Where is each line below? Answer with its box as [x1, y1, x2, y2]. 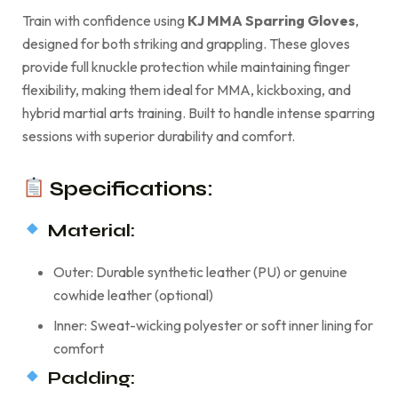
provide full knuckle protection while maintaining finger [22, 57, 350, 76]
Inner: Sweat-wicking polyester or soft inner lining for [53, 315, 373, 334]
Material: [46, 219, 135, 242]
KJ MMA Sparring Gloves [187, 11, 355, 29]
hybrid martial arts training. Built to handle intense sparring [22, 103, 375, 122]
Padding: [46, 366, 135, 389]
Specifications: [49, 176, 213, 201]
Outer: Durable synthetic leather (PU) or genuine [53, 262, 347, 281]
